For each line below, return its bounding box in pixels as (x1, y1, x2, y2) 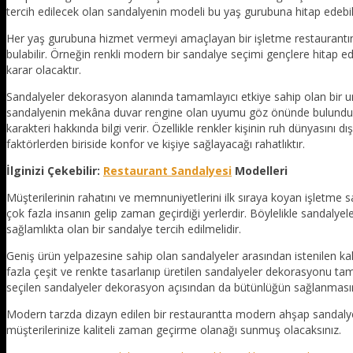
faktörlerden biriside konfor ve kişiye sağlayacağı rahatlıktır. (6, 136, 305, 152)
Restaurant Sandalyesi (103, 163, 232, 179)
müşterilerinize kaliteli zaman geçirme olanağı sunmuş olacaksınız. (6, 322, 341, 338)
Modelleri (232, 163, 288, 179)
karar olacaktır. (6, 62, 81, 78)
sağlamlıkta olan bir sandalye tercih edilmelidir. (6, 221, 241, 237)
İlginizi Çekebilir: (6, 163, 103, 179)
